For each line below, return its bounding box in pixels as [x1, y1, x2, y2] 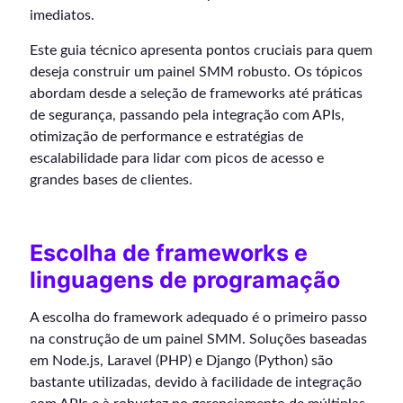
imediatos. [30, 7, 94, 22]
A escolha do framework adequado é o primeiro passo [30, 309, 367, 325]
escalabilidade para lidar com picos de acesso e [30, 150, 324, 166]
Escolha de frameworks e [30, 238, 308, 266]
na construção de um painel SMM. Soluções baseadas [30, 331, 367, 346]
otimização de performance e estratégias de [30, 129, 303, 144]
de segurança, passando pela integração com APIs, [30, 107, 345, 122]
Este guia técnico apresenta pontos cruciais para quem [30, 42, 372, 58]
